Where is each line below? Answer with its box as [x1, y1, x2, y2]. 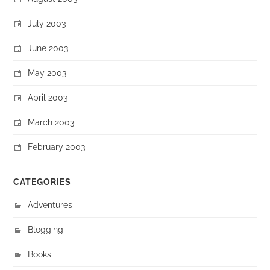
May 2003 [28, 67, 67, 78]
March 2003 [28, 116, 75, 127]
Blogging [28, 224, 64, 234]
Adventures [28, 199, 73, 210]
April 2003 [28, 92, 68, 102]
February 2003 [28, 141, 86, 152]
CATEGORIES [13, 177, 72, 187]
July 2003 [28, 17, 66, 28]
